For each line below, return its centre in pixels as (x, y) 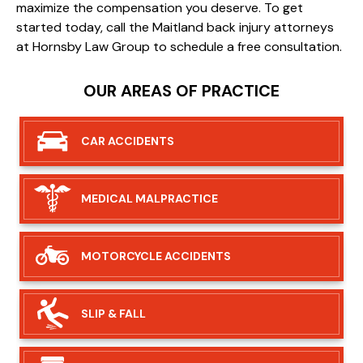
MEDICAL (107, 198)
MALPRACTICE (175, 198)
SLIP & (99, 313)
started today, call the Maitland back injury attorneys (175, 27)
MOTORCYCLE (122, 256)
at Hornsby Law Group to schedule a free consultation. (179, 46)
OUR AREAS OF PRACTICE (181, 90)
